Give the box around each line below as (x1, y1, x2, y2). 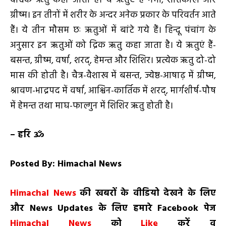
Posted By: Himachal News (10, 156, 122, 172)
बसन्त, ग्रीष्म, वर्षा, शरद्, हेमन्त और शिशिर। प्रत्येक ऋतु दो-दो (10, 53, 216, 68)
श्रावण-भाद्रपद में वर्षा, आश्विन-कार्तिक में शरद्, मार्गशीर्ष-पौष (10, 83, 216, 98)
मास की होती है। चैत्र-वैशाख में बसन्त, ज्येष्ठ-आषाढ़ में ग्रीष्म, (10, 68, 216, 83)
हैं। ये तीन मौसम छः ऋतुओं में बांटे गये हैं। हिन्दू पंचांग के (10, 23, 216, 38)
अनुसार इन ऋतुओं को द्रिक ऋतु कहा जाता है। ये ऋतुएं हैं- (10, 38, 216, 53)
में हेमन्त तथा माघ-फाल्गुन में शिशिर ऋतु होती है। (10, 98, 173, 114)
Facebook (152, 201, 204, 216)
